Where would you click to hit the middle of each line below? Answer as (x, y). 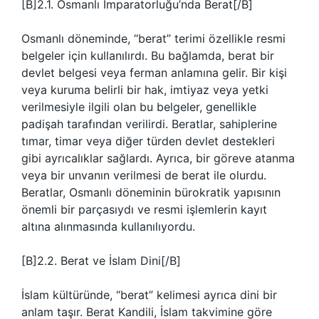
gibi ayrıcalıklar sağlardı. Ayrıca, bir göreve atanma (158, 158)
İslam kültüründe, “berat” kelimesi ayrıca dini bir (149, 295)
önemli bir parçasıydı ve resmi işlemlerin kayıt (144, 209)
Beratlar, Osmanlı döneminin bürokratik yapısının (151, 192)
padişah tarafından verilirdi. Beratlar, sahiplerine (149, 124)
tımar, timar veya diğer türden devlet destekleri (148, 141)
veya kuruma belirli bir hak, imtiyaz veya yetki (145, 90)
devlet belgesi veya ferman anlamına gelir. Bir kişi (154, 73)
